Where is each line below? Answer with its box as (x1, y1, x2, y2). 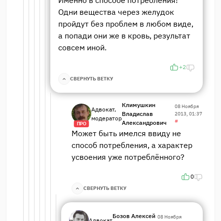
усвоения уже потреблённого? (72, 151, 184, 162)
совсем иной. (58, 42, 107, 52)
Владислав (122, 110, 153, 117)
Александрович (122, 118, 167, 126)
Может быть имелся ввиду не (72, 128, 181, 138)
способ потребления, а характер (72, 140, 192, 150)
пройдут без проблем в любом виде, (58, 18, 193, 29)
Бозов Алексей (112, 212, 155, 220)
